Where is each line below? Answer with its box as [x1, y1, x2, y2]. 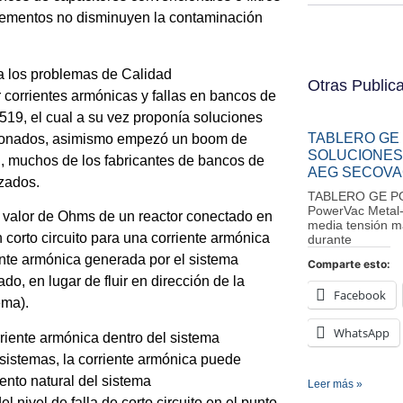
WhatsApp [334, 325, 390, 341]
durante [308, 232, 352, 246]
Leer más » [308, 378, 363, 390]
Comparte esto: [308, 257, 390, 271]
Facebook [334, 287, 386, 303]
